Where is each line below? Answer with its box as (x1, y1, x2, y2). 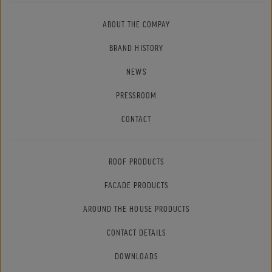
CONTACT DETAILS (106, 228, 166, 237)
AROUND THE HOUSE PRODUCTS (83, 204, 190, 214)
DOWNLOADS (114, 251, 158, 261)
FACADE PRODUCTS (104, 180, 169, 190)
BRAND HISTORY (109, 43, 163, 53)
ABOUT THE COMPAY (102, 19, 171, 29)
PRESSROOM (116, 90, 157, 100)
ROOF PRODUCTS (108, 157, 165, 166)
